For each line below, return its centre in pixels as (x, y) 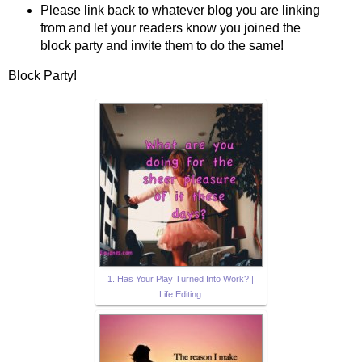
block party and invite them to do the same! (162, 46)
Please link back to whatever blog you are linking (180, 11)
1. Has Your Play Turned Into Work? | (180, 279)
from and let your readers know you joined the (170, 28)
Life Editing (180, 295)
